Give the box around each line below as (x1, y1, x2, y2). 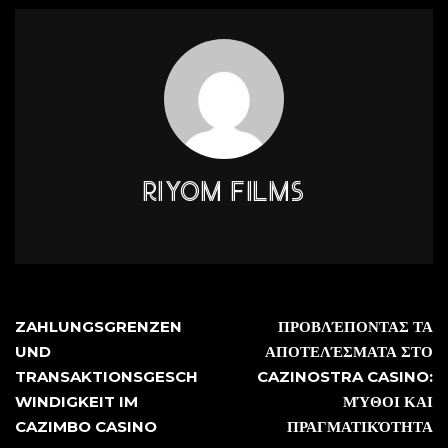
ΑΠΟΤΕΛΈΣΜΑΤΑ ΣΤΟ (265, 342, 433, 361)
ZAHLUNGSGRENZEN (15, 317, 182, 336)
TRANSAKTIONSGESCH (15, 367, 198, 386)
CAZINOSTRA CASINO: (257, 367, 433, 386)
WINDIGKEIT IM (15, 392, 138, 411)
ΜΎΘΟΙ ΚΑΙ (343, 392, 433, 411)
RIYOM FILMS (144, 180, 304, 208)
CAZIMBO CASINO (15, 417, 157, 436)
